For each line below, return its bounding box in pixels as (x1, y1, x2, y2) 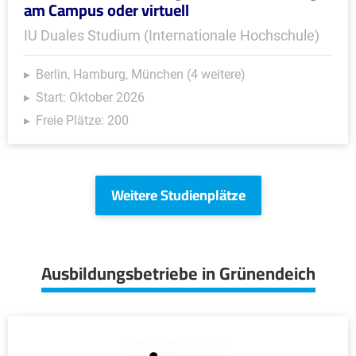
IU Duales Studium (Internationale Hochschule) (24, 27, 319, 44)
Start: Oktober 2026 (36, 90, 145, 105)
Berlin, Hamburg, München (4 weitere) (36, 67, 246, 82)
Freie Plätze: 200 (36, 113, 129, 128)
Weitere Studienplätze (110, 182, 246, 208)
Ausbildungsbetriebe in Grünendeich (41, 257, 315, 290)
